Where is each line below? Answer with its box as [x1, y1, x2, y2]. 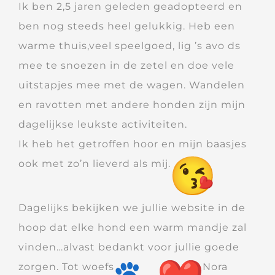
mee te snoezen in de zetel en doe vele [18, 59, 234, 71]
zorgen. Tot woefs [18, 260, 114, 273]
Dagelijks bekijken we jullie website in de [18, 201, 246, 214]
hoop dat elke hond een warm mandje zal [18, 221, 247, 233]
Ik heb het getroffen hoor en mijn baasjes [18, 137, 247, 150]
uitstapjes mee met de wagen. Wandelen [18, 79, 245, 91]
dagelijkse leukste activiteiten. [18, 118, 187, 130]
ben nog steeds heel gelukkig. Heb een [18, 20, 235, 32]
